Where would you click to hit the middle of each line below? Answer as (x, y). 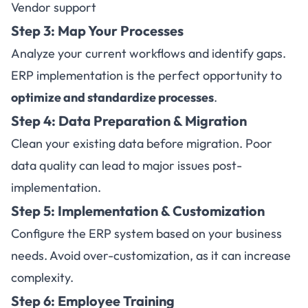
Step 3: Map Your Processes (97, 31)
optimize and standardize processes (112, 97)
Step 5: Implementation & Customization (138, 211)
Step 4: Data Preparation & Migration (129, 121)
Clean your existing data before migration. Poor (142, 143)
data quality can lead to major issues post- (126, 165)
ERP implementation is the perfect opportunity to (146, 75)
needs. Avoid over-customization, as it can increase (151, 255)
